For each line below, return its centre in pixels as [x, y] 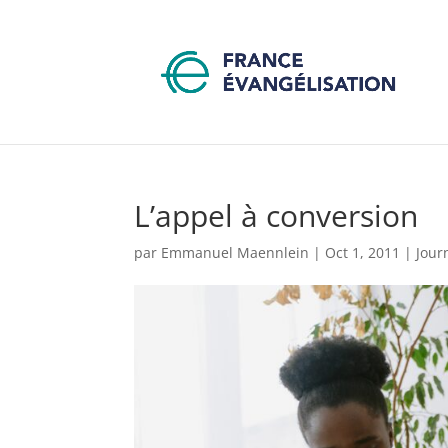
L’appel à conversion [276, 215]
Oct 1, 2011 [363, 252]
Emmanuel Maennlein [235, 252]
